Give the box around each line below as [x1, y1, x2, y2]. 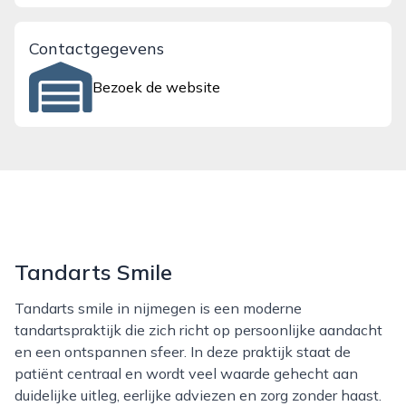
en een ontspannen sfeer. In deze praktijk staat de [14, 343, 351, 361]
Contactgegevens [29, 38, 164, 59]
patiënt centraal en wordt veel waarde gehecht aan [14, 364, 358, 382]
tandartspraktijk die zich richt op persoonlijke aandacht [14, 321, 382, 339]
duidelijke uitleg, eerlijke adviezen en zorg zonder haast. [14, 386, 382, 404]
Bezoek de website [92, 78, 221, 96]
